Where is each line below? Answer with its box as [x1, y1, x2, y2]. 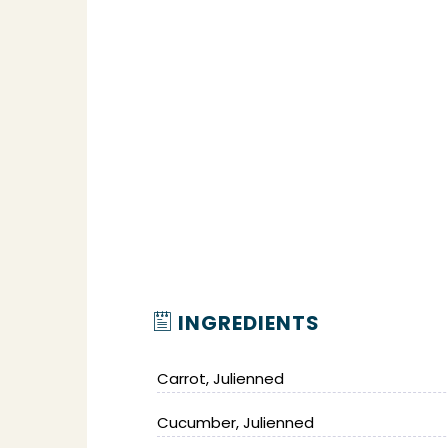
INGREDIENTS [173, 309, 320, 337]
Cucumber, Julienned [157, 412, 314, 433]
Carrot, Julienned [157, 368, 284, 389]
